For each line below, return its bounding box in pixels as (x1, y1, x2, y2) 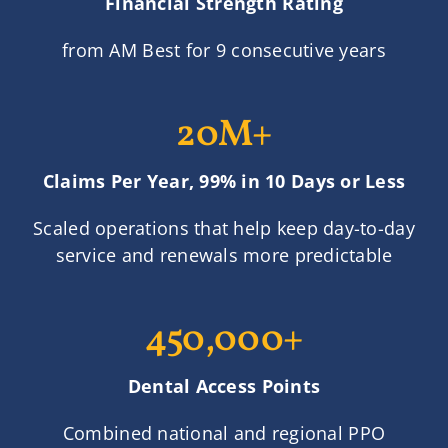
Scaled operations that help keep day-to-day (33, 216, 415, 241)
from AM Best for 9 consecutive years (62, 38, 386, 63)
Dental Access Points (127, 374, 321, 399)
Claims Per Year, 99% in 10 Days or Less (42, 169, 406, 194)
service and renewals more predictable (55, 243, 393, 268)
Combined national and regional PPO (62, 421, 386, 446)
